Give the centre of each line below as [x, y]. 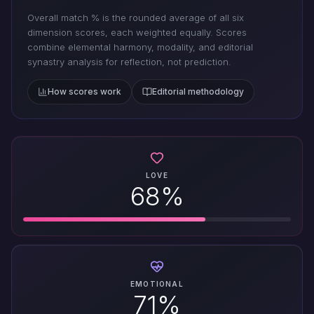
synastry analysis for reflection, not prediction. [129, 62]
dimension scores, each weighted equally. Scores [137, 33]
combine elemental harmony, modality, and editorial [140, 47]
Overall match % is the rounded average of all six [136, 18]
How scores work [84, 92]
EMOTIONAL [157, 284]
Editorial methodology [198, 92]
